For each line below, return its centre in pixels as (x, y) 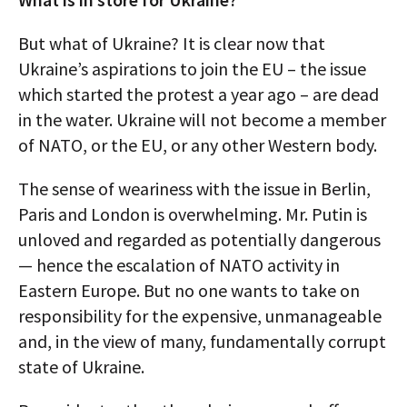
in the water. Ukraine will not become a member (202, 120)
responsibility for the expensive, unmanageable (200, 316)
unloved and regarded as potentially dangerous (199, 240)
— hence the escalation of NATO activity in (179, 265)
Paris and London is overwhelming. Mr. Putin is (193, 214)
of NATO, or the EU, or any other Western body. (198, 145)
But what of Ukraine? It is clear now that (172, 44)
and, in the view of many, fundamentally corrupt (202, 342)
